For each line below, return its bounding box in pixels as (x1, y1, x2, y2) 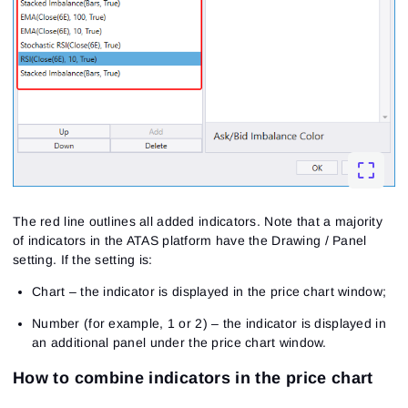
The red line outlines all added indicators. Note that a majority (13, 213, 382, 229)
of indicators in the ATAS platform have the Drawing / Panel (13, 232, 367, 248)
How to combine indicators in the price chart (13, 368, 373, 387)
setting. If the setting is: (13, 251, 153, 267)
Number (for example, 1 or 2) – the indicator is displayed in (32, 315, 386, 331)
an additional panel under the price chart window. (32, 334, 327, 350)
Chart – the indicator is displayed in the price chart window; (32, 283, 387, 299)
